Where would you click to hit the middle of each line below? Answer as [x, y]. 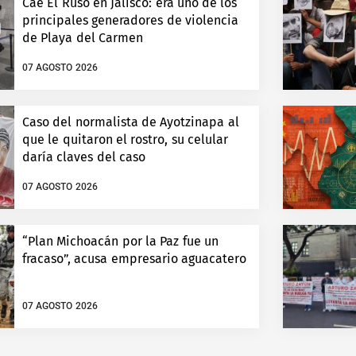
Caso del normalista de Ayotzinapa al [131, 122]
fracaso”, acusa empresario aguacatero [134, 259]
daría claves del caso [84, 157]
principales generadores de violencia [130, 21]
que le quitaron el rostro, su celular [125, 140]
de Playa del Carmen [83, 38]
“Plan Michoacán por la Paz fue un [120, 242]
